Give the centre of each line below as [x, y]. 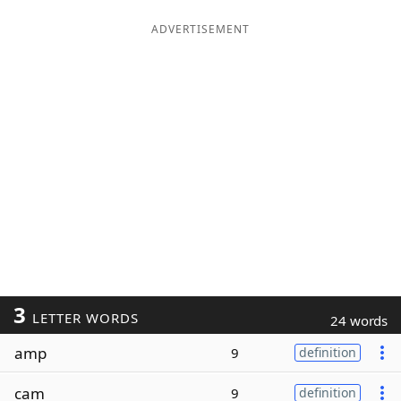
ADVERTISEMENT [200, 29]
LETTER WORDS [83, 318]
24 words [359, 320]
